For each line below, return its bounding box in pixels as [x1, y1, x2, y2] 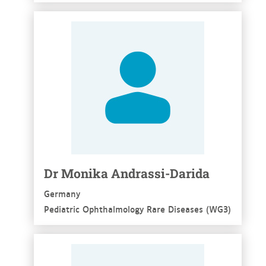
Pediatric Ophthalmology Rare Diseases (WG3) [43, 202, 231, 216]
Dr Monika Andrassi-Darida [43, 165, 210, 182]
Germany [43, 186, 80, 201]
